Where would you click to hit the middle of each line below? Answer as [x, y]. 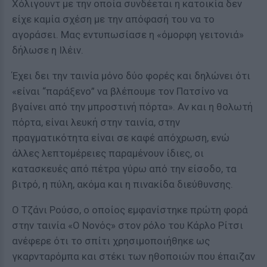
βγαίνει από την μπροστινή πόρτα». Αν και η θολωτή [132, 107]
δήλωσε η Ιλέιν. [48, 50]
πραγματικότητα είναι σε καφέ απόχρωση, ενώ [121, 138]
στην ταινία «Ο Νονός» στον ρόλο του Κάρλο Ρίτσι [128, 225]
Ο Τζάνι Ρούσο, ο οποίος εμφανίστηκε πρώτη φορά [130, 210]
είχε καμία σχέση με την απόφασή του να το [113, 19]
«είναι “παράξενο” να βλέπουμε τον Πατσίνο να [120, 91]
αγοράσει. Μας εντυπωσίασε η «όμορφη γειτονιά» [128, 35]
